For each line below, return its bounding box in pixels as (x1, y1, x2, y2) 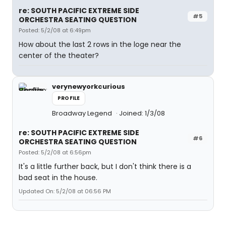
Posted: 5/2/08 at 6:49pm (19, 26, 91, 34)
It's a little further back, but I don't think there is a (19, 161, 191, 172)
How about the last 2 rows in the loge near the (19, 39, 181, 49)
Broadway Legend (52, 108, 114, 118)
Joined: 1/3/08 (119, 108, 165, 118)
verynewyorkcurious (52, 82, 125, 91)
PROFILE (58, 94, 80, 102)
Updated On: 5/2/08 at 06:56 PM (19, 187, 111, 195)
